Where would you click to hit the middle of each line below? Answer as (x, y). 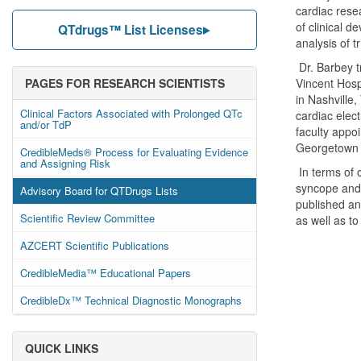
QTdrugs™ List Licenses (131, 30)
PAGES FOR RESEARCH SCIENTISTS (125, 83)
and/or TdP (46, 124)
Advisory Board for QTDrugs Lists (99, 191)
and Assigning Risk (65, 163)
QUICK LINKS (62, 348)
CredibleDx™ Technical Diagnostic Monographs (131, 300)
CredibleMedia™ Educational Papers (106, 273)
